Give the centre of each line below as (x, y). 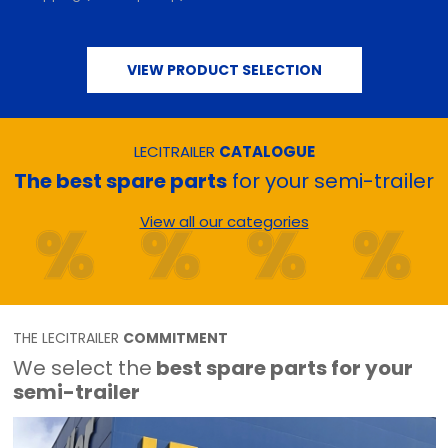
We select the (82, 368)
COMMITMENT (175, 338)
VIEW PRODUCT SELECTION (224, 70)
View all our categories (224, 222)
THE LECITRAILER (67, 338)
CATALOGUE (266, 152)
